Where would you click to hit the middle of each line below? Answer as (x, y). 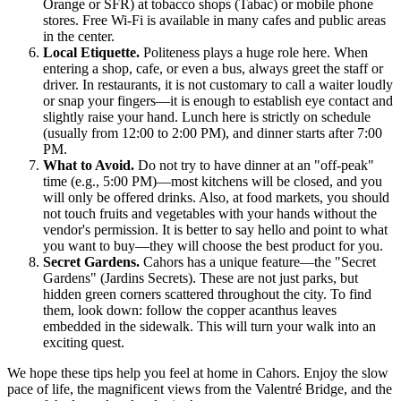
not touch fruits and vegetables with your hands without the (210, 213)
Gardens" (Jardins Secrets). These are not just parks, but (200, 277)
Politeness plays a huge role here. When (254, 52)
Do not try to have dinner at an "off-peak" (254, 165)
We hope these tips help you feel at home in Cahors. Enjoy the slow (198, 372)
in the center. (79, 36)
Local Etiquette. (91, 52)
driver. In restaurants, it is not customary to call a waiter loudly (218, 84)
